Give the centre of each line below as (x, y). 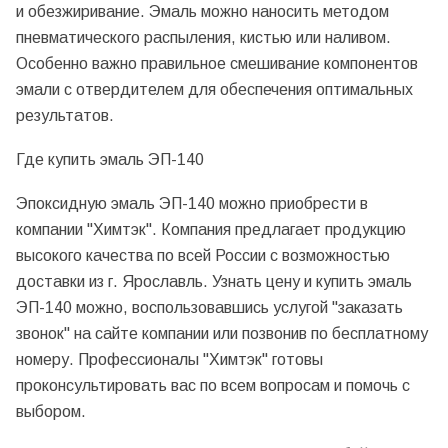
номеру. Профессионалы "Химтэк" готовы (169, 359)
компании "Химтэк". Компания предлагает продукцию (211, 229)
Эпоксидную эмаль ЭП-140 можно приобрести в (192, 203)
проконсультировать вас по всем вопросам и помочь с (213, 385)
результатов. (65, 116)
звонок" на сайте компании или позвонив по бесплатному (222, 333)
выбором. (51, 411)
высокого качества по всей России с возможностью (203, 255)
